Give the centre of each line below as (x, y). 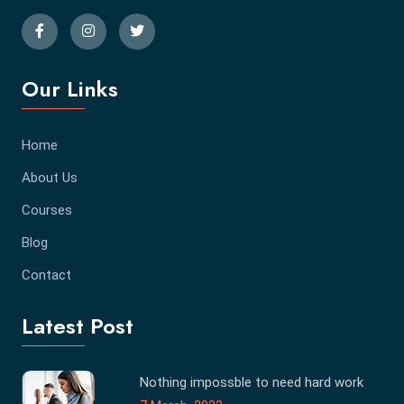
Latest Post (78, 326)
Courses (47, 211)
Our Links (70, 89)
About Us (50, 178)
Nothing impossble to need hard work (252, 383)
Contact (46, 275)
